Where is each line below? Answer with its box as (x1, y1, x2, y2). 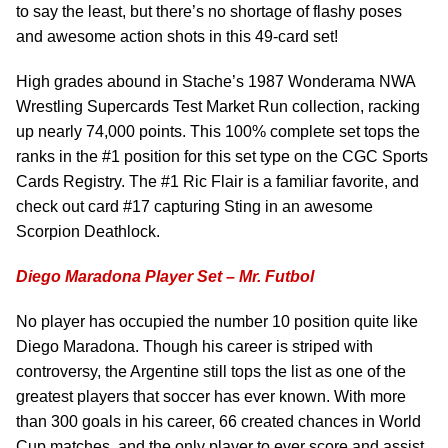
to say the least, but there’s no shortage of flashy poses (16, 3, 402, 20)
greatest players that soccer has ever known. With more (16, 388, 406, 405)
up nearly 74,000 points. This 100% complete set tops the (16, 123, 420, 140)
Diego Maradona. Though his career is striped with (16, 338, 373, 355)
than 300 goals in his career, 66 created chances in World (16, 413, 421, 430)
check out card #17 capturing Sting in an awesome (16, 198, 373, 215)
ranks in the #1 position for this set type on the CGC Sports (16, 148, 428, 165)
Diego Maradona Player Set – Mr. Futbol (16, 268, 314, 285)
